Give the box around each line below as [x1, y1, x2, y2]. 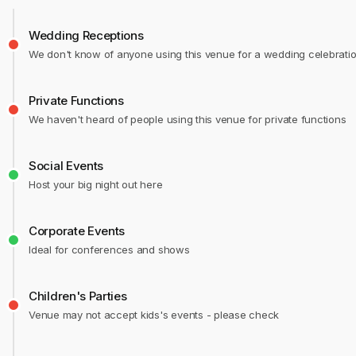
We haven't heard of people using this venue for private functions [29, 113, 346, 126]
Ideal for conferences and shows [29, 243, 190, 256]
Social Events [29, 158, 104, 173]
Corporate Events [29, 223, 126, 238]
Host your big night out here [29, 178, 163, 191]
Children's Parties [29, 288, 127, 304]
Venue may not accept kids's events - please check [29, 308, 280, 321]
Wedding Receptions [29, 28, 144, 43]
